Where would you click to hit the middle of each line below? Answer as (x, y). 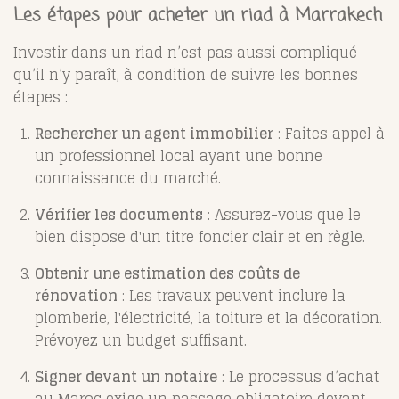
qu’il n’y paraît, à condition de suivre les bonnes (186, 75)
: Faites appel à (329, 134)
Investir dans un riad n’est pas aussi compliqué (185, 53)
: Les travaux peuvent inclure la (232, 296)
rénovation (76, 296)
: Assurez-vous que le (282, 215)
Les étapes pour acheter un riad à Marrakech (198, 16)
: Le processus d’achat (298, 377)
